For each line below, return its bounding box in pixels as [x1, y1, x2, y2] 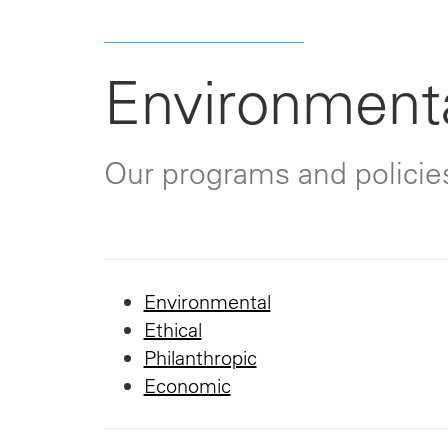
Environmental [143, 289, 271, 314]
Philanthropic [143, 345, 257, 370]
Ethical [143, 317, 202, 342]
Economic [143, 373, 231, 398]
